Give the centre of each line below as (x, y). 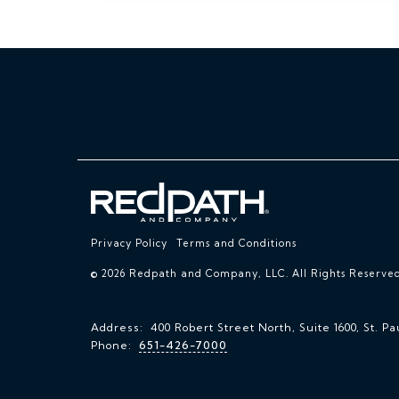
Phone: (115, 345)
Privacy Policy (129, 243)
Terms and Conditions (236, 243)
